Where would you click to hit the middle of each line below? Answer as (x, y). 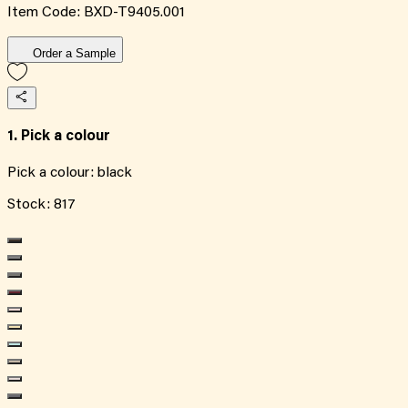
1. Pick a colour (59, 137)
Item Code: (46, 12)
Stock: (31, 205)
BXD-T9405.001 (134, 12)
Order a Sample (74, 53)
